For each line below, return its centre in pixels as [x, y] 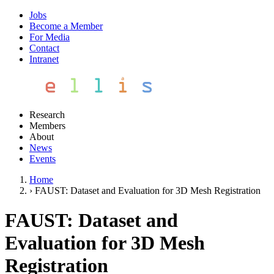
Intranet [44, 59]
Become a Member [66, 26]
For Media [50, 37]
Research [47, 115]
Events [43, 159]
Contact [44, 48]
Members [47, 126]
